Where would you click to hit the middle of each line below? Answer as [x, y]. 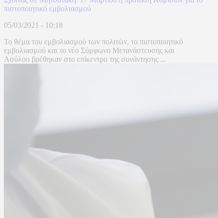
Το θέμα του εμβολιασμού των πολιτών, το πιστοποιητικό [93, 42]
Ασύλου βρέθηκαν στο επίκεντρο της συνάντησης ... [85, 59]
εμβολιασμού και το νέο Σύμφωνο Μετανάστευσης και [89, 51]
